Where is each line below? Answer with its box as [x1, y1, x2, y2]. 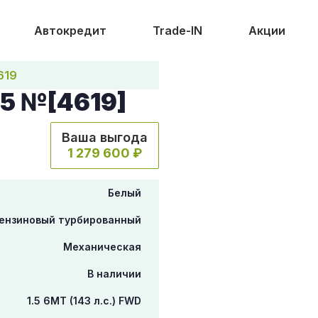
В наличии [87, 268, 141, 280]
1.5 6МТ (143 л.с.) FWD [27, 295, 141, 307]
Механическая [63, 241, 141, 253]
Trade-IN [152, 23, 202, 38]
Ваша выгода [62, 130, 148, 145]
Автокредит [33, 23, 106, 38]
